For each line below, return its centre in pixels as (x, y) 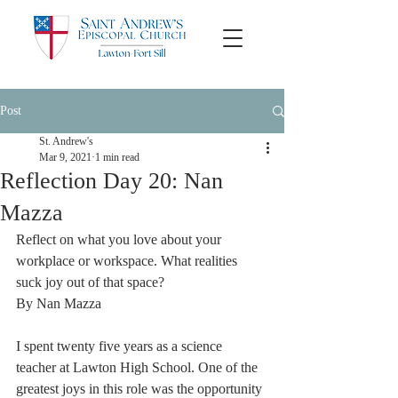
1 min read (117, 157)
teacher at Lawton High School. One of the (139, 367)
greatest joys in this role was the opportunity (141, 389)
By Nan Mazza (59, 303)
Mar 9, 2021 (65, 157)
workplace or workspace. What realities (128, 261)
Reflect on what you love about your (120, 239)
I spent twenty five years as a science (121, 346)
